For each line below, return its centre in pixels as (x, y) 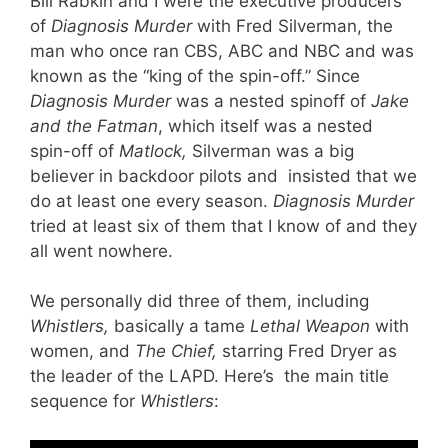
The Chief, (178, 351)
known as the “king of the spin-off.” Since (195, 75)
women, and (82, 351)
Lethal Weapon (312, 326)
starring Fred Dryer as (309, 351)
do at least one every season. (151, 200)
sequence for (85, 401)
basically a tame (182, 326)
